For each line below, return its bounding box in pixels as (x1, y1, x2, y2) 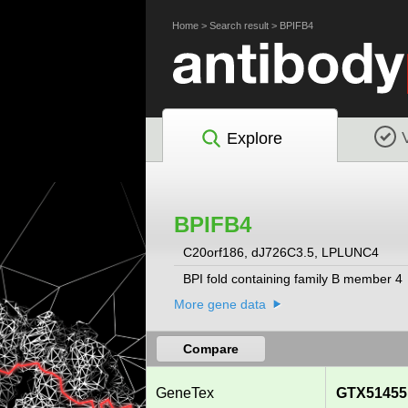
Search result (209, 20, 269, 31)
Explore (226, 128, 282, 148)
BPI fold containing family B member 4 (182, 271, 403, 287)
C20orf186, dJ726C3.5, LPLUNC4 (182, 245, 382, 260)
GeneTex (155, 385, 214, 402)
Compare (182, 342, 239, 357)
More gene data (173, 297, 266, 312)
